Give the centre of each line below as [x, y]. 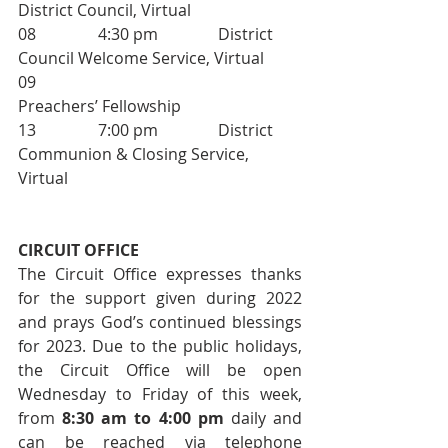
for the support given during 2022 [160, 298]
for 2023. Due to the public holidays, [160, 346]
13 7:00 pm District [37, 130]
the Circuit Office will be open [160, 370]
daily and [263, 418]
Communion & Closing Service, [135, 154]
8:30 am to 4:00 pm [143, 418]
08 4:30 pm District [37, 34]
